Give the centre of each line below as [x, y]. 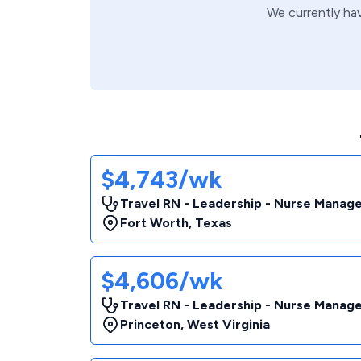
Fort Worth [154, 223]
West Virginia [228, 324]
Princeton [150, 324]
